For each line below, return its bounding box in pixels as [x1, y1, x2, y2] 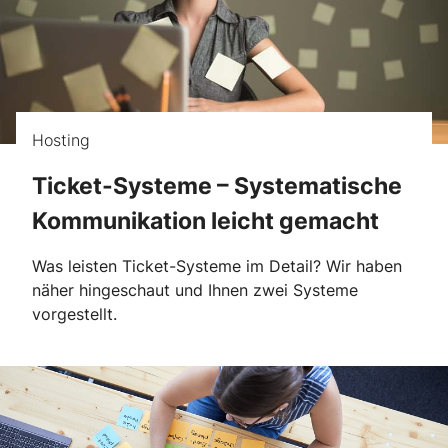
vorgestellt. [32, 304, 117, 325]
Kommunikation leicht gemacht [32, 205, 379, 235]
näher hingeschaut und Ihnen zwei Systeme [32, 280, 358, 301]
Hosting [32, 129, 90, 150]
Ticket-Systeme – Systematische [32, 170, 402, 200]
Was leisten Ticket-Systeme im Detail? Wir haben [32, 256, 402, 277]
